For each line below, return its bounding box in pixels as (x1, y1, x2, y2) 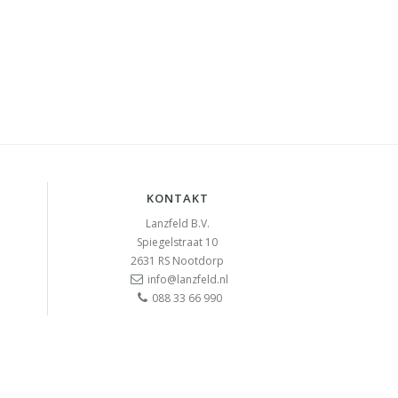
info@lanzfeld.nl (147, 272, 229, 287)
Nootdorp (172, 253, 225, 268)
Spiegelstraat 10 (137, 235, 219, 250)
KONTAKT (146, 190, 209, 206)
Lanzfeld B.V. (145, 216, 210, 231)
